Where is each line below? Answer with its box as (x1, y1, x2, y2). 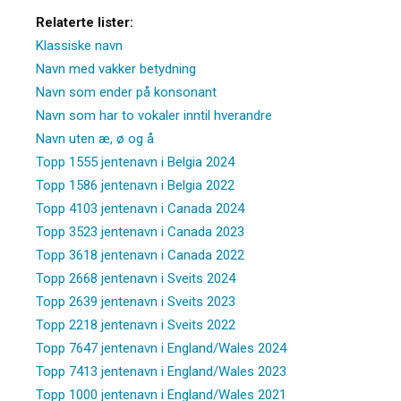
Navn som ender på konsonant (36, 83, 217, 100)
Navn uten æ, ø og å (36, 130, 154, 147)
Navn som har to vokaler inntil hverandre (36, 107, 272, 124)
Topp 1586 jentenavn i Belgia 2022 (36, 176, 235, 193)
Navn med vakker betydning (36, 60, 196, 77)
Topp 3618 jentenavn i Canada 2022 (36, 246, 244, 263)
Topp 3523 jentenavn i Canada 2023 (36, 223, 244, 240)
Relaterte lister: (36, 13, 133, 30)
